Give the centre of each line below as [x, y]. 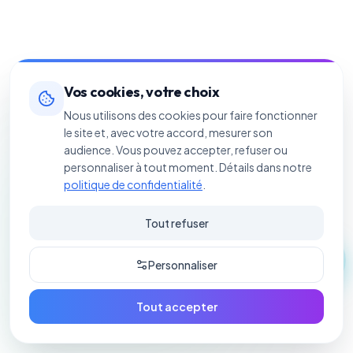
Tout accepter [176, 307]
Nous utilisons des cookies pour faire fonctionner [191, 115]
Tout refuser [176, 223]
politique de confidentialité [133, 184]
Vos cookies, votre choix [142, 92]
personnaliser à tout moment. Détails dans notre [188, 167]
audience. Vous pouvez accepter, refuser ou [176, 150]
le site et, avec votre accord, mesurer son [168, 132]
